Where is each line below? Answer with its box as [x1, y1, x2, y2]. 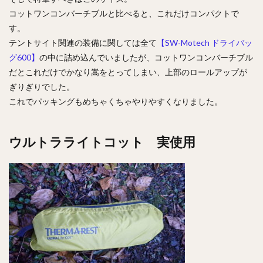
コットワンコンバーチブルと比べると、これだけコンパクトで [9, 8, 239, 18]
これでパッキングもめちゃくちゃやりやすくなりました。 [9, 96, 222, 106]
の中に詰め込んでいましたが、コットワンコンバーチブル [39, 52, 253, 62]
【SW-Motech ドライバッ [157, 37, 252, 48]
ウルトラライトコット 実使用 [9, 133, 195, 150]
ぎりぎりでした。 [9, 81, 75, 92]
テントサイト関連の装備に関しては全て [9, 37, 157, 48]
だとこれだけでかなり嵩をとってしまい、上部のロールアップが [9, 66, 247, 77]
